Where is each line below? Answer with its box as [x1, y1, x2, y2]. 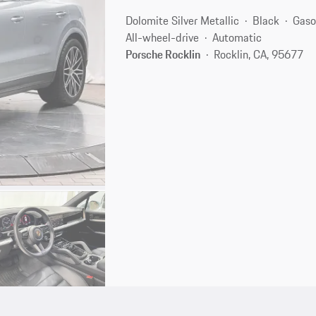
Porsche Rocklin [126, 45, 201, 63]
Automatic [212, 28, 262, 46]
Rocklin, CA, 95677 [214, 45, 304, 63]
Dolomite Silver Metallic [126, 11, 240, 29]
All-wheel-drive [126, 28, 200, 46]
